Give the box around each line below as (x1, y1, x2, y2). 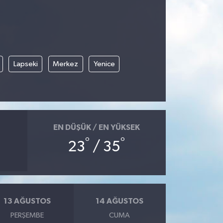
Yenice (93, 60, 115, 68)
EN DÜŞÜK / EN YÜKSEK (53, 123, 140, 131)
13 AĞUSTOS (3, 197, 51, 205)
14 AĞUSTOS (96, 197, 144, 205)
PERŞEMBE (10, 212, 44, 220)
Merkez (53, 60, 78, 68)
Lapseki (13, 60, 38, 68)
